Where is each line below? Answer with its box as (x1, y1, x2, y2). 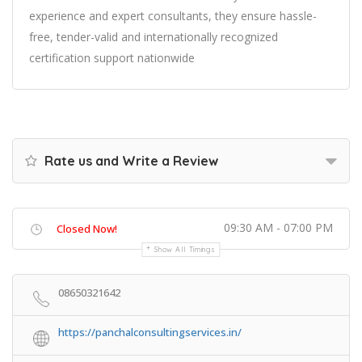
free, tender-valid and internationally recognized (29, 29, 278, 44)
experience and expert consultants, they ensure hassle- (29, 8, 317, 23)
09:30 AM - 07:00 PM (224, 220, 333, 235)
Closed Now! (57, 221, 117, 236)
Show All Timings (154, 245, 216, 254)
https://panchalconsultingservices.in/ (58, 325, 242, 339)
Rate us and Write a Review (41, 153, 218, 169)
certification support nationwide (29, 50, 195, 65)
